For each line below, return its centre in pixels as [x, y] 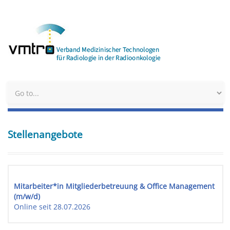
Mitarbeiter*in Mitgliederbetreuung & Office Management [114, 186]
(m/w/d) [27, 196]
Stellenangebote [45, 135]
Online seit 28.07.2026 [52, 207]
